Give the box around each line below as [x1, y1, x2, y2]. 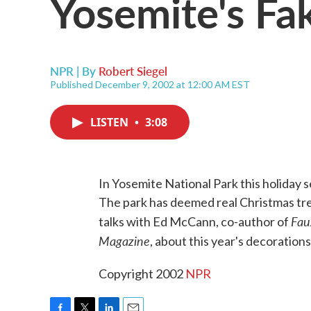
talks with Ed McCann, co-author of [99, 214, 291, 229]
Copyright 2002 [99, 266, 185, 281]
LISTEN [90, 115, 131, 130]
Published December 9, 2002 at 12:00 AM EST [50, 78, 250, 90]
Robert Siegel [99, 62, 167, 79]
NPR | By [50, 62, 99, 79]
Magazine [99, 232, 150, 249]
